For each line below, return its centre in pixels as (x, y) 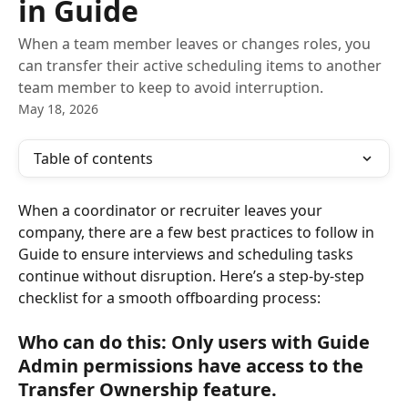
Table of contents (93, 158)
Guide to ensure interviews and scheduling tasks (188, 254)
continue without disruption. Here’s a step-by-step (193, 276)
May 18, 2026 (58, 109)
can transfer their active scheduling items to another (200, 66)
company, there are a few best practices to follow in (198, 232)
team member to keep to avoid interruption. (171, 87)
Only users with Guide (270, 342)
